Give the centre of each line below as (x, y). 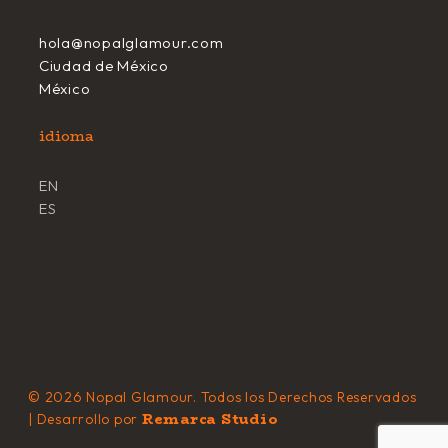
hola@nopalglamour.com (131, 42)
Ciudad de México (103, 65)
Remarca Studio (210, 419)
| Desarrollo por (85, 419)
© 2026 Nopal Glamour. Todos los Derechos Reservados (222, 397)
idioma (65, 136)
